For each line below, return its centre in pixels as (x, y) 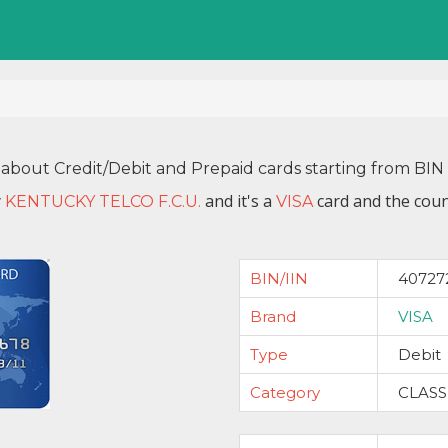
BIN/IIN (279, 278)
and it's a (238, 201)
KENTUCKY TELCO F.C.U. (103, 201)
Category (285, 392)
